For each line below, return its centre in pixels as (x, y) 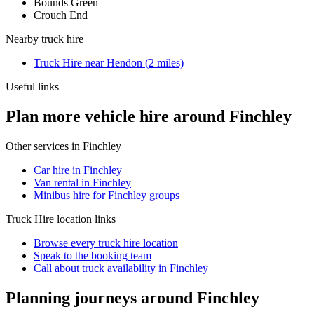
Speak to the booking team (93, 256)
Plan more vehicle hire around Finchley (149, 117)
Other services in (44, 146)
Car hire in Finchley (78, 170)
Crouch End (61, 15)
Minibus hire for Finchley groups (107, 196)
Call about (58, 268)
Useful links (32, 87)
